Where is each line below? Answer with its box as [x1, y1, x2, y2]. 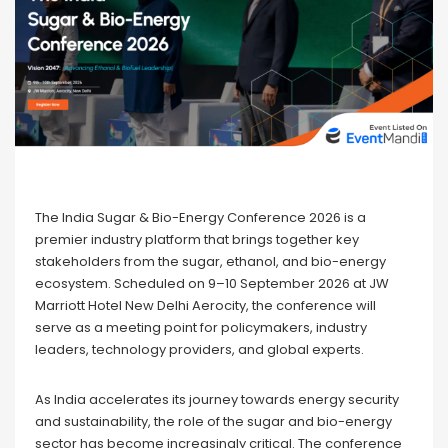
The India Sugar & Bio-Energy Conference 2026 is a [35, 208, 366, 228]
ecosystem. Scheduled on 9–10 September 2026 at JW [35, 274, 389, 294]
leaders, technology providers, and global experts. [35, 340, 364, 360]
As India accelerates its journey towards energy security [35, 390, 399, 410]
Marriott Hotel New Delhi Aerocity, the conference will [35, 296, 376, 316]
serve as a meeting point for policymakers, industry [35, 318, 367, 338]
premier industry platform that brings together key [35, 230, 359, 250]
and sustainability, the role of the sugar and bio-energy [35, 412, 392, 432]
